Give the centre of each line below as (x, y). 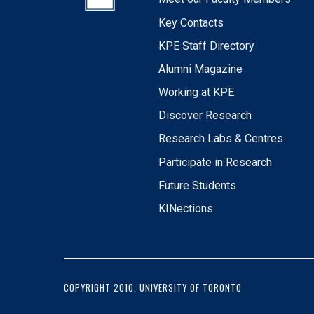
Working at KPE (197, 93)
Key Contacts (191, 22)
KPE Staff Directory (207, 46)
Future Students (198, 185)
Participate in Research (216, 162)
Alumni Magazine (201, 69)
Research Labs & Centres (221, 139)
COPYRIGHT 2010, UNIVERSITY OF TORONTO (152, 287)
